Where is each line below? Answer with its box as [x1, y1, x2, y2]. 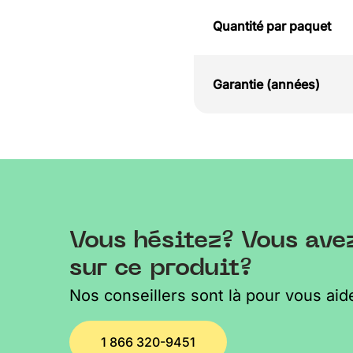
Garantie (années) [212, 76, 320, 92]
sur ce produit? [69, 251, 252, 283]
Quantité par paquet [212, 17, 331, 34]
